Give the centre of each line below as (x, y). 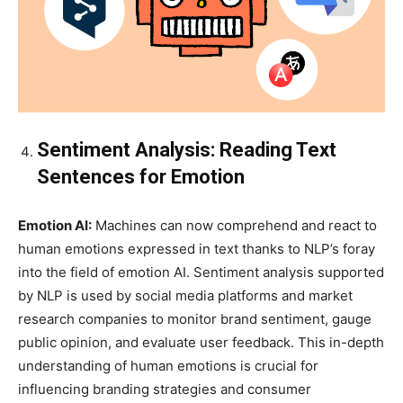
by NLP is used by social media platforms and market (185, 296)
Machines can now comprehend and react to (234, 226)
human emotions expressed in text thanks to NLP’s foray (197, 249)
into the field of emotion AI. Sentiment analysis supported (201, 273)
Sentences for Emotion (141, 177)
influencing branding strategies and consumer (165, 390)
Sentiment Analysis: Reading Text (187, 150)
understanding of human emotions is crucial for (168, 366)
